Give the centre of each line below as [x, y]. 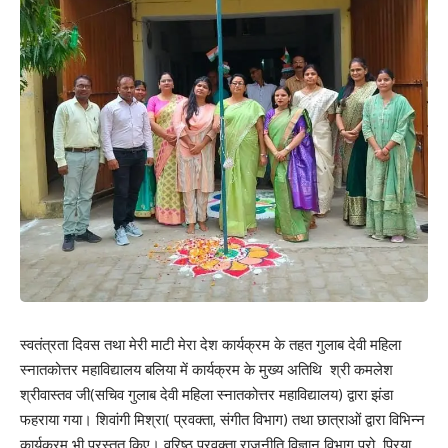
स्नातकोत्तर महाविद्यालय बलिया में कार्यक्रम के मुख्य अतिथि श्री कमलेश [206, 370]
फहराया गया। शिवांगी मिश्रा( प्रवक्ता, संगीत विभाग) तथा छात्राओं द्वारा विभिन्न [222, 420]
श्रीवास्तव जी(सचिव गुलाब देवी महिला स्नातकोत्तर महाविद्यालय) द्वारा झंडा [206, 395]
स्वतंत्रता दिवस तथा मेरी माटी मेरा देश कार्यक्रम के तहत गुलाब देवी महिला [210, 345]
